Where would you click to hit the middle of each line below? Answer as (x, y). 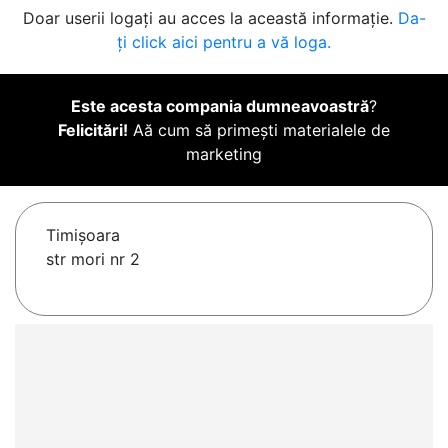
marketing (224, 154)
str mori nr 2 (93, 259)
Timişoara (83, 235)
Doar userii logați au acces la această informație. (210, 18)
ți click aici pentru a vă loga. (224, 42)
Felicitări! (93, 130)
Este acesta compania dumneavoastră (220, 106)
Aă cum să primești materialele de (259, 130)
